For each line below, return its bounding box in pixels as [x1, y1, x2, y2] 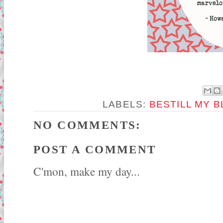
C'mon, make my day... [33, 163, 140, 179]
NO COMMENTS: [33, 118, 141, 131]
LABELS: [102, 99, 149, 110]
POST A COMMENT [33, 143, 156, 156]
